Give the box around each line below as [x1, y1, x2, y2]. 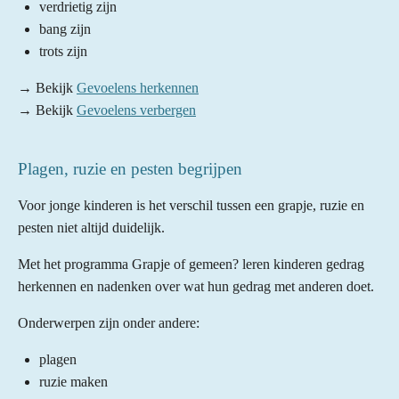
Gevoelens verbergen [77, 102, 196, 118]
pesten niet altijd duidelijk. [18, 219, 165, 235]
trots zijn [39, 43, 87, 59]
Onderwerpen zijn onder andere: [18, 314, 199, 330]
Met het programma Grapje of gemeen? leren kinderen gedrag [18, 256, 364, 272]
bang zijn [39, 20, 91, 37]
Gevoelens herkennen [77, 79, 199, 95]
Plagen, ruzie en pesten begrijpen [18, 159, 242, 178]
